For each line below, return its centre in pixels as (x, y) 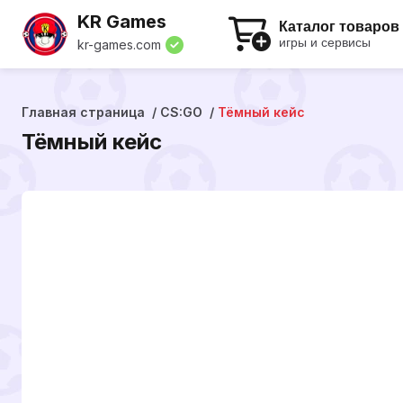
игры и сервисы (325, 42)
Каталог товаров (339, 27)
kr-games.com (119, 45)
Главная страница (83, 112)
